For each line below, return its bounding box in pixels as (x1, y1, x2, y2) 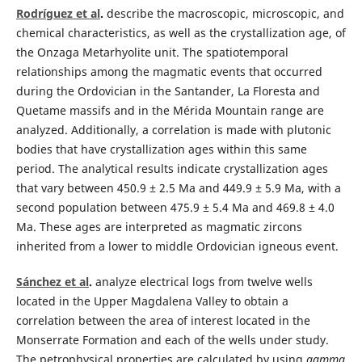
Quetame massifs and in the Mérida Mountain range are (15, 103, 324, 119)
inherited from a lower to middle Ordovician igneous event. (15, 238, 339, 255)
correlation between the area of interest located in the (15, 313, 310, 329)
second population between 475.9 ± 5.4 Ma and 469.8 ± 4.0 (15, 200, 335, 216)
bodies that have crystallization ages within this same (15, 141, 307, 158)
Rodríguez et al (15, 6, 100, 22)
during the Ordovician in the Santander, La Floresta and (15, 83, 320, 99)
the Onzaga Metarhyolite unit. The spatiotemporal (15, 44, 288, 61)
